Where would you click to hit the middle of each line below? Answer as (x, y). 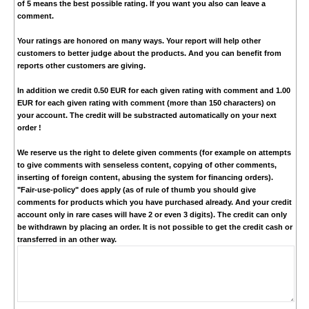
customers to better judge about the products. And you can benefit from (149, 53)
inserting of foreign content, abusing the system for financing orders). (145, 178)
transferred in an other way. (67, 240)
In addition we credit (55, 91)
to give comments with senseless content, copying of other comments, (147, 165)
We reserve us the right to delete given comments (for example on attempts (154, 153)
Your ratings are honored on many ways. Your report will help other (139, 41)
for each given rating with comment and (201, 91)
